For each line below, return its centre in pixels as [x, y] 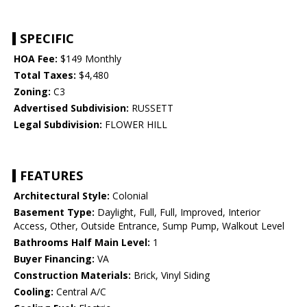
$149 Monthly [89, 59]
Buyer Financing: [54, 259]
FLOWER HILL [135, 125]
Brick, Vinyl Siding [170, 275]
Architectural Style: [62, 196]
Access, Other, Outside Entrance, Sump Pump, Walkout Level [149, 226]
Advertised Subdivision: [71, 108]
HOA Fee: [36, 59]
